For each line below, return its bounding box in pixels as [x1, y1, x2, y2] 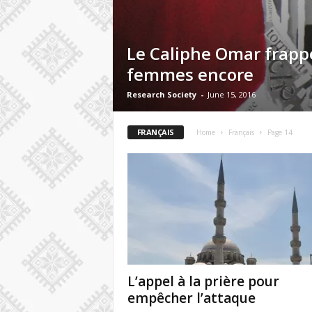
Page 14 [267, 127, 292, 137]
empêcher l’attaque [127, 289, 256, 307]
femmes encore [126, 63, 253, 86]
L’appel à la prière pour [127, 272, 279, 290]
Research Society [126, 89, 196, 100]
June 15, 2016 [207, 89, 256, 100]
